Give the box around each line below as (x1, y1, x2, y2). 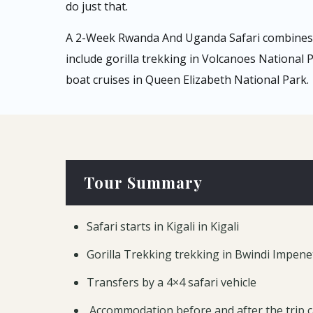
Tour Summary (79, 172, 203, 193)
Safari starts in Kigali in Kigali (86, 219, 239, 234)
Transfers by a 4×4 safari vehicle (86, 275, 256, 290)
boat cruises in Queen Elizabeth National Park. (65, 72, 309, 87)
